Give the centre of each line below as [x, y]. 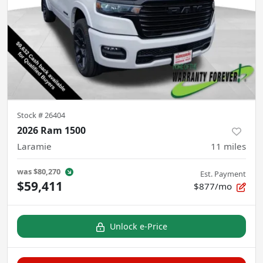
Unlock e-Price [139, 227]
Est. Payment [223, 174]
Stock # [31, 115]
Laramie [34, 146]
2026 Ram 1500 [51, 131]
